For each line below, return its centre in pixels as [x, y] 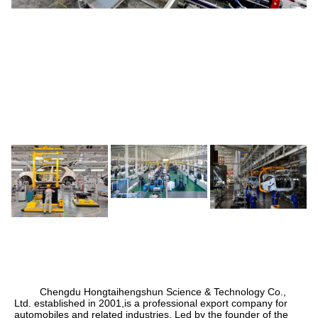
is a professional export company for [206, 303]
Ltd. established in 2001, [69, 303]
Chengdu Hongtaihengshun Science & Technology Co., [150, 292]
